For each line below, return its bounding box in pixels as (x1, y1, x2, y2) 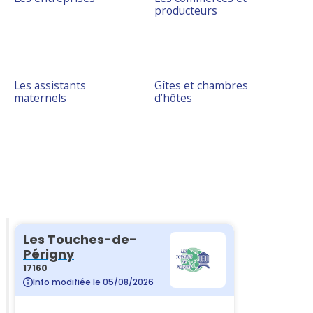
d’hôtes (154, 90, 192, 106)
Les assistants (14, 78, 87, 94)
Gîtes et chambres (154, 78, 248, 94)
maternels (14, 90, 67, 106)
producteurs (154, 3, 217, 19)
